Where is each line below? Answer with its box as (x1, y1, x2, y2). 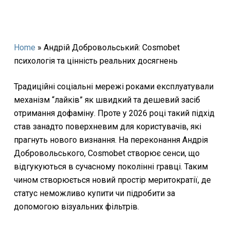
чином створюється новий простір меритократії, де (13, 175, 211, 185)
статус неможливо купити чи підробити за (13, 188, 175, 198)
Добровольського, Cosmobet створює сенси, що (13, 148, 200, 158)
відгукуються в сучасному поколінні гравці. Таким (13, 162, 208, 171)
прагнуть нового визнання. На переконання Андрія (13, 135, 208, 145)
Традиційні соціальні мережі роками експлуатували (13, 82, 214, 91)
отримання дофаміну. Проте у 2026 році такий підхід (13, 108, 215, 118)
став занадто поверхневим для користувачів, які (13, 122, 201, 131)
